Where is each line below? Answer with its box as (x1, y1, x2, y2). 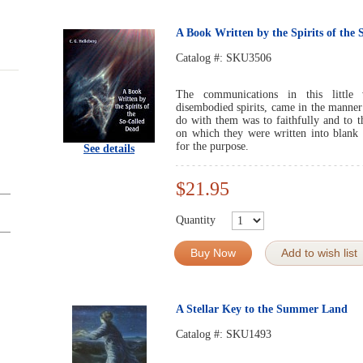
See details (83, 143, 135, 155)
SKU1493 (226, 328, 271, 340)
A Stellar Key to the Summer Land (176, 303, 348, 315)
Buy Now (190, 246, 236, 259)
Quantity (176, 213, 216, 226)
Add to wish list (281, 246, 357, 259)
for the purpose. (176, 140, 249, 152)
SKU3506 (226, 52, 271, 64)
